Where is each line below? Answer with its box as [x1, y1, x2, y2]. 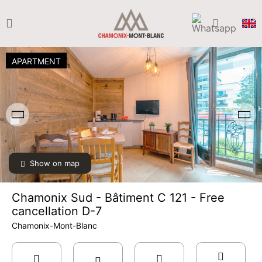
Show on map [30, 158, 80, 168]
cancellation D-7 [12, 204, 102, 218]
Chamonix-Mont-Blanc [12, 220, 97, 230]
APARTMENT [12, 56, 61, 66]
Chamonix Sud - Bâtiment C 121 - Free [12, 191, 225, 205]
